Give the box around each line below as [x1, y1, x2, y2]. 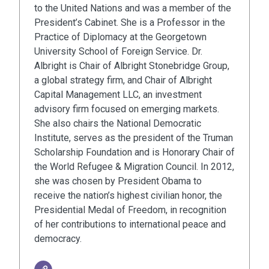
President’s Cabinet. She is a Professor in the [34, 17, 225, 29]
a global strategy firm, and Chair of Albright [34, 74, 212, 86]
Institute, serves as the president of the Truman [34, 132, 233, 144]
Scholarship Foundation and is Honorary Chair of [34, 147, 235, 159]
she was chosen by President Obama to [34, 175, 202, 187]
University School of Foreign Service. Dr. [34, 46, 202, 58]
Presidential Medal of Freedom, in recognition [34, 204, 226, 216]
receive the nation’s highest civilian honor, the [34, 190, 222, 202]
